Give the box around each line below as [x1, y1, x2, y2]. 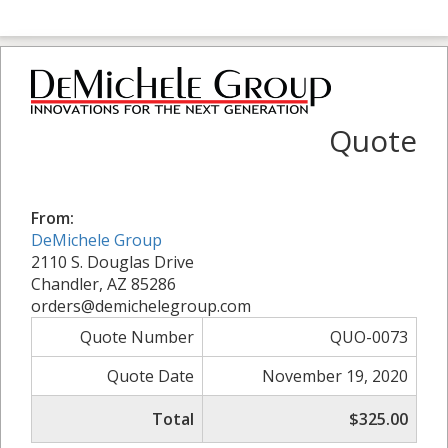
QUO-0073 [330, 325, 408, 348]
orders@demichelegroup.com [31, 294, 251, 317]
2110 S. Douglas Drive [31, 250, 194, 273]
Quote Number [80, 325, 194, 348]
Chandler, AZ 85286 [31, 272, 176, 295]
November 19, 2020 [262, 364, 408, 387]
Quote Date [107, 364, 194, 387]
